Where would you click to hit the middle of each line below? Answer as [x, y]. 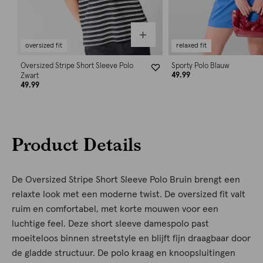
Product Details [77, 144]
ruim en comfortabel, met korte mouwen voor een [115, 209]
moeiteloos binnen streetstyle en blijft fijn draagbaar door [131, 239]
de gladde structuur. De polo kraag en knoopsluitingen [124, 253]
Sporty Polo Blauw [200, 66]
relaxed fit [191, 46]
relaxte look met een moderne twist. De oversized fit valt [129, 195]
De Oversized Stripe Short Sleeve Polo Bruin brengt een [126, 180]
